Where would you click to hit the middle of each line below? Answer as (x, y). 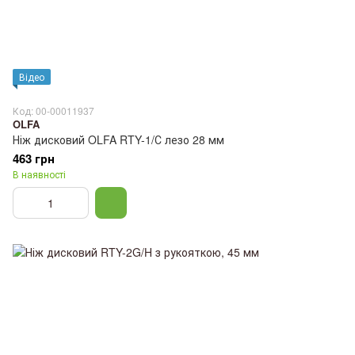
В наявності (39, 174)
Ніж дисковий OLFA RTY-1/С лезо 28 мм (118, 139)
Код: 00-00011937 (53, 110)
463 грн (34, 158)
